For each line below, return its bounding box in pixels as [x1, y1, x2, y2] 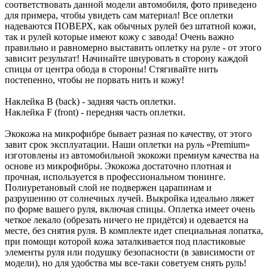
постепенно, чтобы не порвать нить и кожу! [5, 74, 184, 85]
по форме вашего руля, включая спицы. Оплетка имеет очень [5, 203, 255, 214]
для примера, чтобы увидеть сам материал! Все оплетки [5, 10, 233, 20]
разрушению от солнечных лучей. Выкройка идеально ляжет [5, 193, 254, 203]
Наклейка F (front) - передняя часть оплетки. [5, 106, 185, 117]
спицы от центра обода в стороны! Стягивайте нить [5, 63, 218, 74]
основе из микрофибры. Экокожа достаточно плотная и [5, 160, 232, 171]
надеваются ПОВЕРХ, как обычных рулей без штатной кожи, [5, 20, 256, 31]
